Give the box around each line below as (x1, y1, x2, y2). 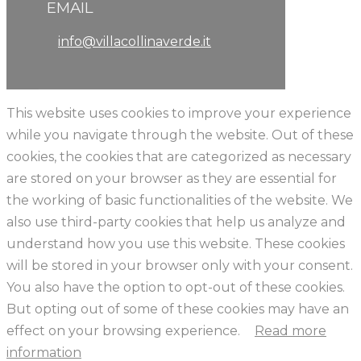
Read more (255, 323, 326, 339)
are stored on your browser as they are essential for (6, 171, 337, 187)
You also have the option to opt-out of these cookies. (6, 280, 345, 296)
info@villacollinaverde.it (58, 34, 211, 50)
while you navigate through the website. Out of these (6, 127, 354, 143)
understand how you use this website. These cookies (6, 236, 345, 252)
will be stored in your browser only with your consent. (6, 258, 353, 274)
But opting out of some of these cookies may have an (6, 301, 349, 317)
